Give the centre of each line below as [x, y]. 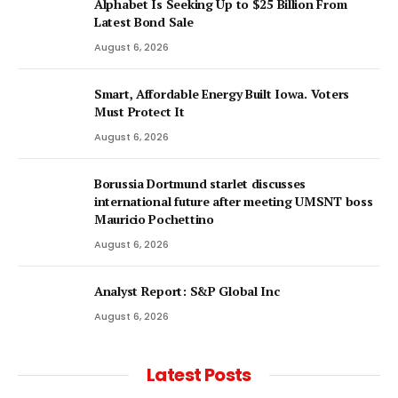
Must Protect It [139, 111]
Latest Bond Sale [144, 21]
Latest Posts [199, 374]
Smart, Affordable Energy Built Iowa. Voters [222, 93]
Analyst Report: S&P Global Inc [187, 291]
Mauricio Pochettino [154, 219]
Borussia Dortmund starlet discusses [200, 183]
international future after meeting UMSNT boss [234, 201]
